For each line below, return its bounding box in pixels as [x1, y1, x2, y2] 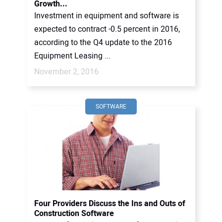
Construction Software [34, 208, 114, 220]
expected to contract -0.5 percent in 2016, [34, 23, 180, 35]
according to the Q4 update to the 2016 [34, 37, 172, 49]
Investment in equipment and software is [34, 10, 179, 22]
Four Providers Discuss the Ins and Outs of [34, 198, 185, 210]
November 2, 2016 [34, 66, 99, 78]
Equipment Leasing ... [34, 50, 111, 62]
